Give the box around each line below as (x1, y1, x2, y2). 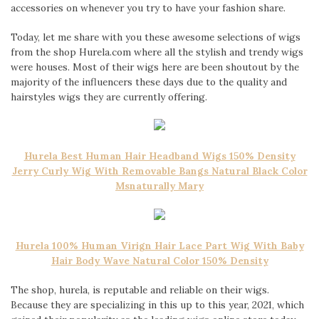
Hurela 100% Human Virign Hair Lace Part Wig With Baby (15, 239, 304, 252)
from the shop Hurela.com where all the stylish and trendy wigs (11, 45, 303, 58)
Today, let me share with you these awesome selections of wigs (11, 30, 300, 43)
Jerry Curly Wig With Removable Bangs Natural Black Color (11, 164, 308, 178)
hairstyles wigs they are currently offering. (11, 90, 207, 103)
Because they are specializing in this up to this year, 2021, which (11, 298, 304, 312)
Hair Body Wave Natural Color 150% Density (51, 253, 268, 267)
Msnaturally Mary (115, 179, 204, 193)
